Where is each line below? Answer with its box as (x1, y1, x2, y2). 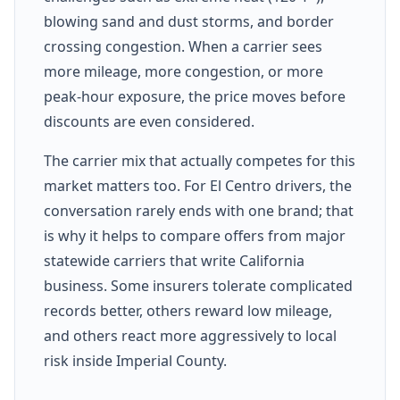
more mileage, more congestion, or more (44, 61, 323, 81)
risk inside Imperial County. (44, 350, 227, 371)
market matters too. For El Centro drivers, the (44, 175, 352, 196)
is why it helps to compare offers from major (44, 225, 346, 246)
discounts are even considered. (44, 111, 254, 131)
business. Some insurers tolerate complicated (44, 275, 353, 296)
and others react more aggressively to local (44, 325, 337, 346)
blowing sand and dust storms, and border (44, 11, 334, 31)
